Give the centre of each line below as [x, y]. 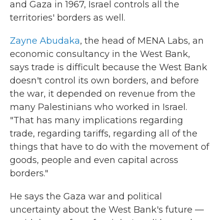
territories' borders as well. [68, 18]
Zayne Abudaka [45, 41]
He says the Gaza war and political [86, 196]
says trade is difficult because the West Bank [109, 67]
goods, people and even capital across [94, 160]
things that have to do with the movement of [110, 147]
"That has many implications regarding [96, 120]
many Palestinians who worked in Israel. [98, 107]
